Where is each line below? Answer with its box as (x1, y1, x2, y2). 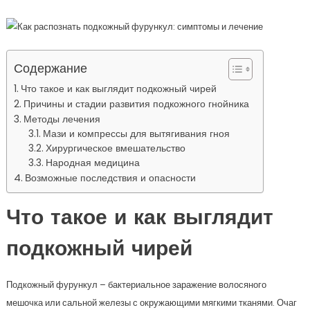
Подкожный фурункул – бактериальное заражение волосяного (6, 278, 266, 292)
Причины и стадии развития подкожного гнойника (23, 97, 249, 111)
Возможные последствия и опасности (24, 171, 196, 185)
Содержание (13, 60, 87, 77)
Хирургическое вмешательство (46, 142, 186, 156)
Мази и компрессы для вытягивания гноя (43, 127, 230, 141)
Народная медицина (46, 156, 140, 170)
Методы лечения (23, 112, 100, 127)
